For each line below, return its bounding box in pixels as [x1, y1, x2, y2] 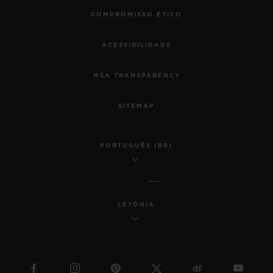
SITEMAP [118, 103, 155, 110]
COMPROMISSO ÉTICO [91, 12, 182, 18]
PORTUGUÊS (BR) [100, 143, 172, 149]
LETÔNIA [118, 202, 155, 208]
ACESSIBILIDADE [101, 42, 172, 49]
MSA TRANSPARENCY [93, 73, 180, 79]
